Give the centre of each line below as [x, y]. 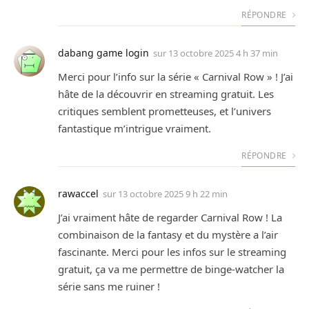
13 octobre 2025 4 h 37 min [223, 53]
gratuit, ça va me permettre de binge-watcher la [171, 269]
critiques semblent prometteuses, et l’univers [165, 111]
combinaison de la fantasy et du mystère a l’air [168, 234]
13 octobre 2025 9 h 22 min [173, 193]
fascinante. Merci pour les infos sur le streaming [172, 251]
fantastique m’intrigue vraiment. [134, 128]
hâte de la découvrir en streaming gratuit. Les [166, 93]
